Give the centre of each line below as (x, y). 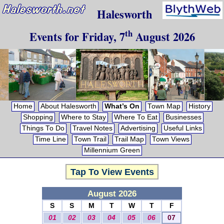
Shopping (38, 117)
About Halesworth (68, 106)
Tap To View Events (112, 172)
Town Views (170, 139)
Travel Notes (92, 128)
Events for (55, 36)
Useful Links (183, 128)
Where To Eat (135, 117)
